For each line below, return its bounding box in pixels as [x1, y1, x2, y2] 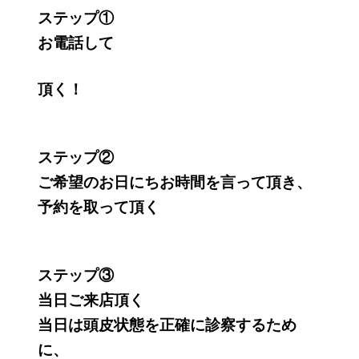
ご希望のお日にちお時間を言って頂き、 [38, 174, 313, 192]
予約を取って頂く [38, 199, 160, 216]
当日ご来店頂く [38, 292, 145, 309]
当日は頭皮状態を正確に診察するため [38, 317, 297, 334]
